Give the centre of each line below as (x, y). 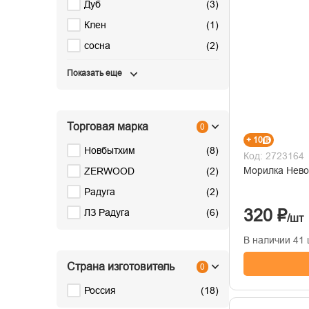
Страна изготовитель (121, 267)
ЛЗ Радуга (107, 212)
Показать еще (94, 73)
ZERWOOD (109, 171)
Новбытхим (110, 150)
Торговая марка (108, 127)
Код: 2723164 (274, 156)
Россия (100, 290)
